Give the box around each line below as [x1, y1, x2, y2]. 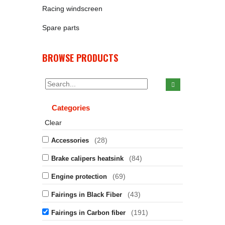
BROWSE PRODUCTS [42, 51, 118, 64]
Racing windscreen [42, 5, 102, 13]
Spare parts [42, 24, 79, 32]
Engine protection [51, 173, 107, 180]
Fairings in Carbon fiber [51, 209, 126, 216]
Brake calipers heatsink [51, 155, 124, 162]
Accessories [51, 137, 89, 144]
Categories [52, 103, 90, 112]
